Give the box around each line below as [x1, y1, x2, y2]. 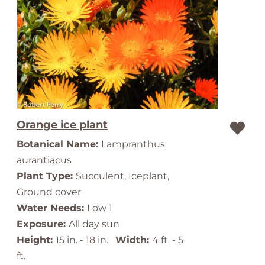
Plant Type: [17, 170, 76, 182]
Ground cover [17, 186, 81, 198]
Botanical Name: [17, 138, 101, 150]
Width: [115, 234, 152, 245]
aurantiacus [17, 154, 72, 166]
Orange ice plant [17, 118, 108, 131]
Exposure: [17, 218, 69, 230]
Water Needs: [17, 202, 87, 214]
